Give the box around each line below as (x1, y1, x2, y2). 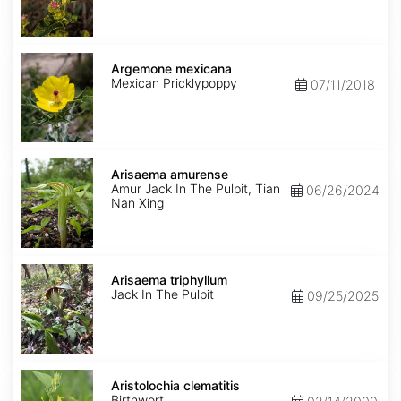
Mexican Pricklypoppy (111, 75, 237, 91)
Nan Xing (111, 195, 164, 211)
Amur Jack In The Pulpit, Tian (111, 181, 280, 197)
